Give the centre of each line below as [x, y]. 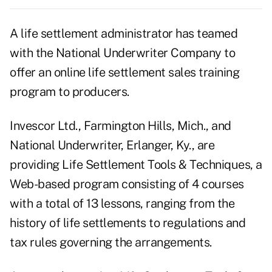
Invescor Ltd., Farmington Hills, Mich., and [121, 126]
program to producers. [70, 92]
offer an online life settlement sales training [124, 73]
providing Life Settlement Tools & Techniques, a [136, 165]
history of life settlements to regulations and [127, 223]
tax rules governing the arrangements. [111, 243]
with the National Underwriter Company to [122, 53]
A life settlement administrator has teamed [124, 34]
